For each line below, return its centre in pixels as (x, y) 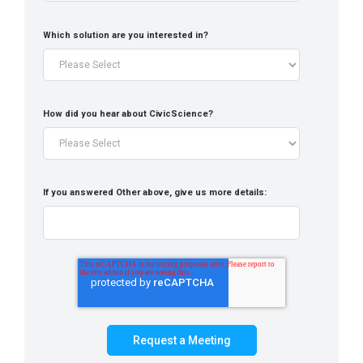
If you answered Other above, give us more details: (155, 193)
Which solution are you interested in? (126, 35)
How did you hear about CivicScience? (128, 113)
